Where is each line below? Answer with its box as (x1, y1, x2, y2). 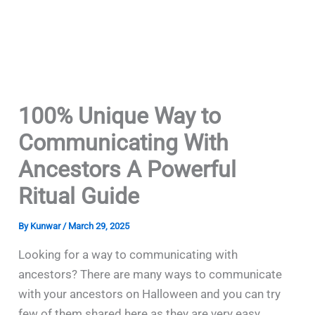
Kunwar (30, 221, 63, 231)
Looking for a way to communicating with (18, 247, 238, 262)
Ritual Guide (18, 183, 140, 210)
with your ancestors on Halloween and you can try (18, 287, 281, 301)
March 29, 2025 (68, 221, 130, 231)
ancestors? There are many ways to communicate (18, 267, 283, 281)
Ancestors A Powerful (18, 156, 237, 183)
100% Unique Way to (18, 103, 221, 129)
